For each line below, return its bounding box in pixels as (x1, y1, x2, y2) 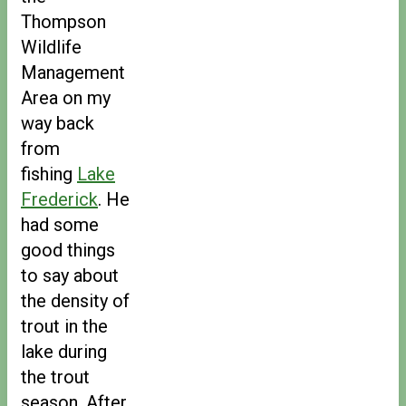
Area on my (21, 86, 111, 109)
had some (21, 213, 99, 236)
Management (21, 61, 125, 83)
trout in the (21, 314, 108, 337)
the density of (21, 289, 130, 312)
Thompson (21, 10, 106, 33)
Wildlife (21, 35, 82, 58)
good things (21, 238, 115, 261)
